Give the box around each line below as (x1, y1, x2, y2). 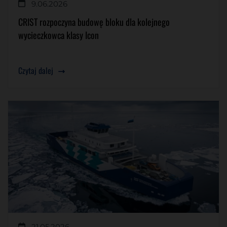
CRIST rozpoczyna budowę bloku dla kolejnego (18, 15, 170, 28)
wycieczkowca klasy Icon (18, 28, 99, 42)
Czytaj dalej (18, 64, 53, 77)
